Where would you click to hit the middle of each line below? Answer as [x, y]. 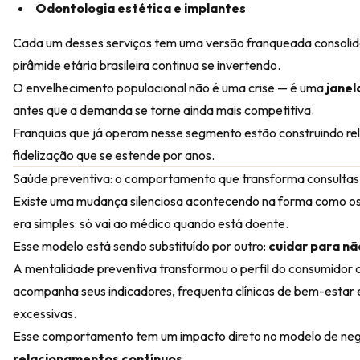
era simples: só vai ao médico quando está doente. [151, 223]
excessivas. [45, 313]
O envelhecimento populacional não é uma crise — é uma [170, 88]
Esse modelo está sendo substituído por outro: [141, 246]
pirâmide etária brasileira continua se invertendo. [147, 65]
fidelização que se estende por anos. [114, 155]
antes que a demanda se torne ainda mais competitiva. [164, 110]
